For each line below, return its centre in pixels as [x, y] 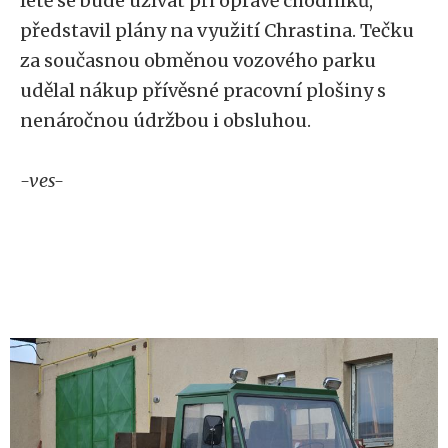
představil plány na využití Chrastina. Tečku [217, 30]
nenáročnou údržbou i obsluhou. [165, 120]
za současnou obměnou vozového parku [198, 60]
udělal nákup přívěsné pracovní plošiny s [203, 90]
